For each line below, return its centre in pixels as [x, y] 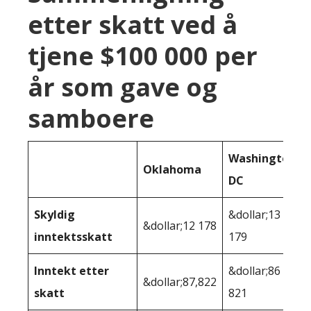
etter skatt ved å [133, 24]
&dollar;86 [254, 270]
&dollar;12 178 [180, 225]
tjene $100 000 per [143, 56]
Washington [262, 158]
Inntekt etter [72, 270]
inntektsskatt [73, 236]
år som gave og [123, 87]
